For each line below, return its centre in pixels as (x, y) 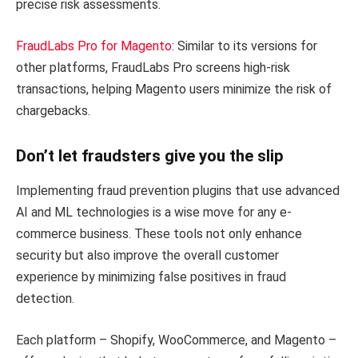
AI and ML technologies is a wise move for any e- (154, 213)
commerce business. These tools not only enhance (159, 234)
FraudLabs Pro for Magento (94, 46)
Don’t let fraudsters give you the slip (150, 155)
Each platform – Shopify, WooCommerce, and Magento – (176, 340)
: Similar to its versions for (245, 46)
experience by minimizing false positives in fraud (151, 277)
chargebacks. (53, 111)
